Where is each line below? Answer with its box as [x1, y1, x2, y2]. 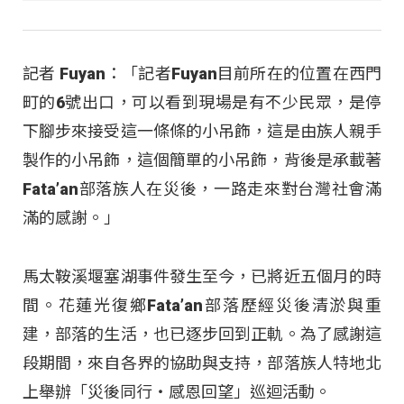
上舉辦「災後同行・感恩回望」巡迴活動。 [23, 381, 331, 401]
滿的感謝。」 [23, 208, 120, 228]
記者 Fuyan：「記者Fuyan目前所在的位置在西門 [23, 64, 381, 84]
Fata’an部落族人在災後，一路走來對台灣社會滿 [23, 179, 381, 199]
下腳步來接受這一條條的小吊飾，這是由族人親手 [23, 122, 381, 142]
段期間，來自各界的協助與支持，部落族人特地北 [23, 353, 381, 372]
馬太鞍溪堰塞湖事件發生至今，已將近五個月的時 [23, 266, 381, 286]
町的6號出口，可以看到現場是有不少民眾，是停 [23, 93, 381, 113]
